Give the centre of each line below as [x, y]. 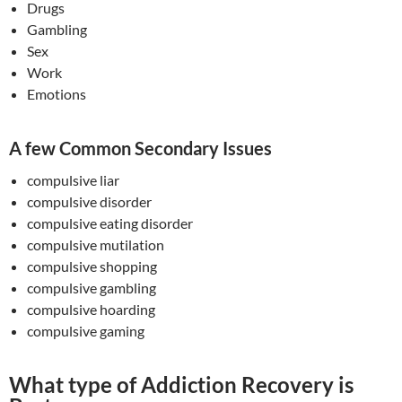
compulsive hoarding [91, 310]
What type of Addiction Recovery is [181, 385]
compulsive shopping [92, 267]
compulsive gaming [86, 331]
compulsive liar [73, 180]
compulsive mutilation [96, 245]
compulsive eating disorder [110, 223]
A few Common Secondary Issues [140, 149]
